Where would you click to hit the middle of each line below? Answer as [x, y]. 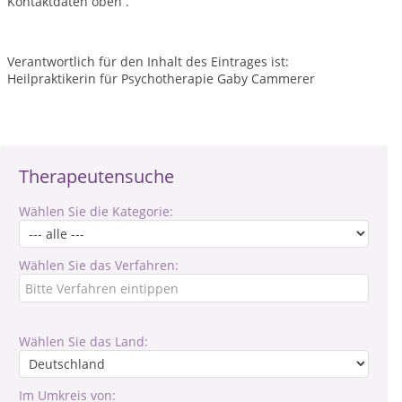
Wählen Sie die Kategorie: [96, 211]
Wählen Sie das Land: [83, 341]
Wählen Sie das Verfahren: [99, 265]
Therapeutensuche [96, 176]
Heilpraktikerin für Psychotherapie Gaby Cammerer [161, 79]
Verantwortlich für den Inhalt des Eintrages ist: [148, 61]
